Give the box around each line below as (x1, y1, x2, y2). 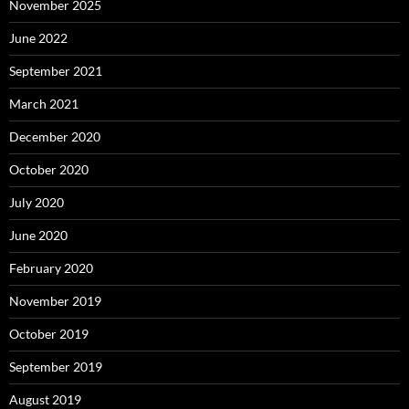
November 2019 (9, 293, 101, 309)
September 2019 (9, 359, 102, 375)
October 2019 (9, 326, 89, 342)
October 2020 (9, 162, 89, 178)
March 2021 (9, 96, 79, 112)
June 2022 (9, 30, 68, 47)
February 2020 (9, 260, 93, 277)
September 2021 (9, 63, 102, 79)
